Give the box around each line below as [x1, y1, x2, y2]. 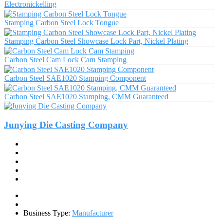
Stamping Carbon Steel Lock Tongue [4, 18, 119, 27]
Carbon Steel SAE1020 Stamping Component [4, 74, 146, 83]
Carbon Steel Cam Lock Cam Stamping [4, 55, 127, 64]
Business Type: [23, 208, 72, 217]
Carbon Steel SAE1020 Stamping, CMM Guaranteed [4, 92, 168, 101]
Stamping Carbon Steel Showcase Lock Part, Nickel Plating [4, 37, 188, 46]
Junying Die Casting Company [4, 120, 128, 130]
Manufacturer [72, 208, 113, 217]
